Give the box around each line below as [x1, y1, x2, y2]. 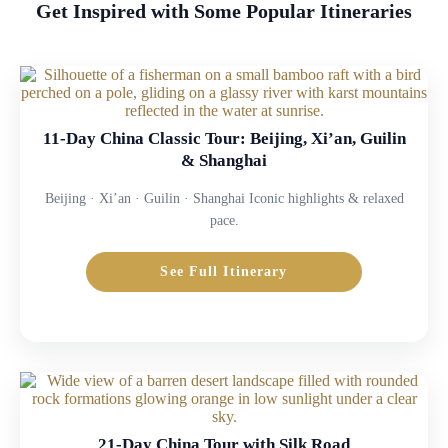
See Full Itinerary [160, 264, 288, 279]
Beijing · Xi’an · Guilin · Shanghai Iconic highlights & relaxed [44, 191, 404, 206]
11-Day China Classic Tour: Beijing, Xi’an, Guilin [42, 129, 406, 148]
